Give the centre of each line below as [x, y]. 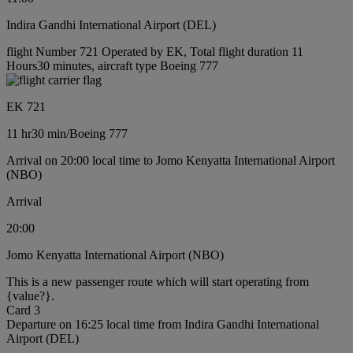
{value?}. [30, 296]
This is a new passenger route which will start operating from [158, 282]
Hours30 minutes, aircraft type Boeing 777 [112, 66]
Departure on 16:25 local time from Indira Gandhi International [163, 324]
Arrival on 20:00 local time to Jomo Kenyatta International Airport [171, 160]
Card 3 [23, 310]
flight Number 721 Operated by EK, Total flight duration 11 [155, 52]
